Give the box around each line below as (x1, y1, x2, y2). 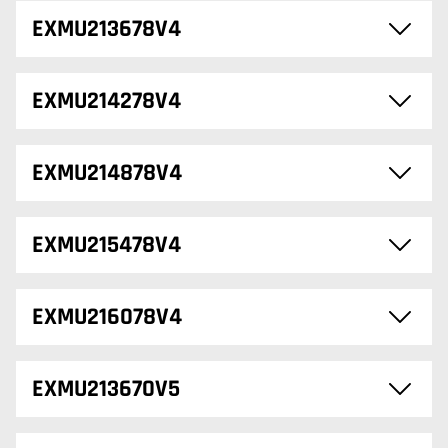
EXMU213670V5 (32, 374, 180, 404)
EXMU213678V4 (32, 14, 181, 44)
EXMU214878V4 (32, 158, 182, 188)
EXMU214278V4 (32, 86, 181, 116)
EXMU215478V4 (32, 230, 181, 260)
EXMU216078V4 (32, 302, 182, 332)
